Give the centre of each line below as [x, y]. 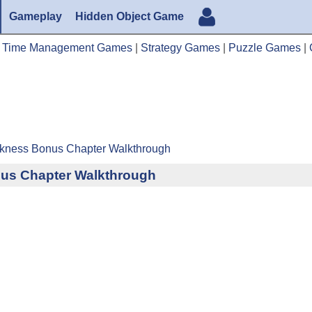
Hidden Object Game [129, 16]
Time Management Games [67, 47]
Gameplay [35, 16]
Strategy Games [180, 47]
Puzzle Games [265, 47]
